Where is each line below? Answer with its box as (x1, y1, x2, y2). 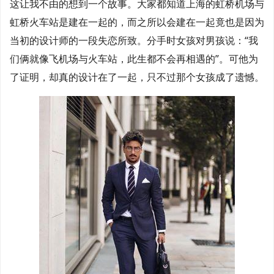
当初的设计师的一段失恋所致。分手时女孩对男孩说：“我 (10, 34, 258, 47)
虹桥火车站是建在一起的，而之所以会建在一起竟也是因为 (10, 15, 264, 29)
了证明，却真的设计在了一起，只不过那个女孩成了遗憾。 (10, 70, 264, 84)
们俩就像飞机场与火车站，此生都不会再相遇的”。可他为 (10, 52, 258, 65)
